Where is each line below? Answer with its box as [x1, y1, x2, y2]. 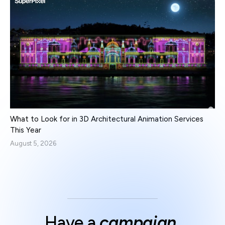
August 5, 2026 [10, 140, 56, 148]
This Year [10, 126, 41, 135]
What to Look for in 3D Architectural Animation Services [10, 115, 203, 124]
